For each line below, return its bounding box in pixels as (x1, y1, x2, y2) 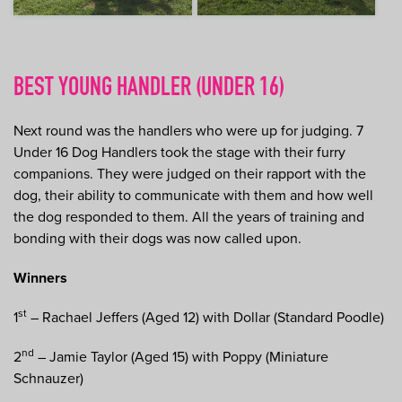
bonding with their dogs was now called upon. (13, 229, 301, 248)
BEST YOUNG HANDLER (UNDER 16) (13, 75, 284, 102)
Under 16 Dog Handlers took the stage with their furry (13, 143, 345, 162)
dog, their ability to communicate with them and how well (13, 186, 373, 205)
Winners (13, 268, 67, 287)
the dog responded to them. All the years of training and (13, 207, 364, 226)
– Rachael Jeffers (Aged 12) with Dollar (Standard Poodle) (27, 308, 384, 327)
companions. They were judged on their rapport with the (13, 164, 366, 183)
